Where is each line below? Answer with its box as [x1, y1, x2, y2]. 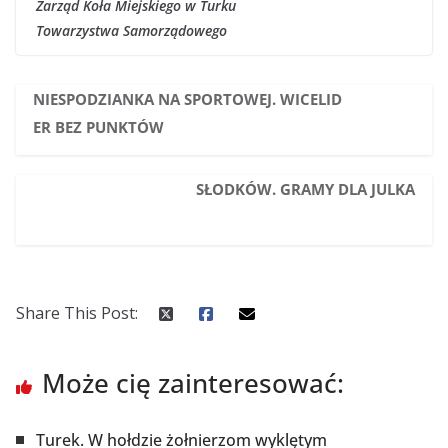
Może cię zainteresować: [42, 365, 344, 401]
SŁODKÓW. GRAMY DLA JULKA [196, 179, 416, 199]
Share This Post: [16, 302, 138, 324]
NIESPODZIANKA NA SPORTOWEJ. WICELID [32, 89, 342, 109]
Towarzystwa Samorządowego [36, 21, 227, 40]
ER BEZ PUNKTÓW [32, 117, 164, 137]
